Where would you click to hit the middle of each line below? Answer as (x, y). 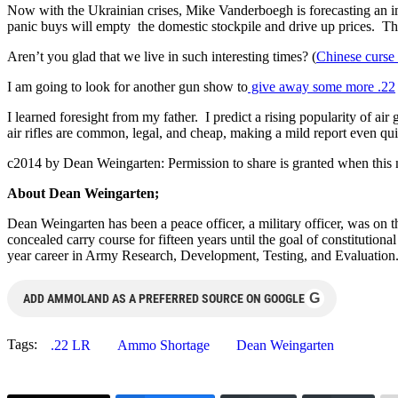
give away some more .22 (322, 86)
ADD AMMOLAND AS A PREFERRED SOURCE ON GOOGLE (164, 298)
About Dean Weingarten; (83, 193)
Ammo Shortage (163, 345)
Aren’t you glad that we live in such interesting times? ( (162, 56)
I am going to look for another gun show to (127, 86)
